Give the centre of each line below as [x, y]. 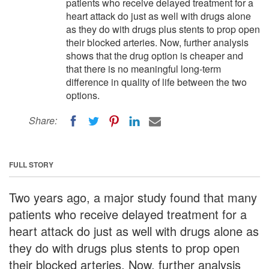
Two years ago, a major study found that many [133, 197]
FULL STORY [31, 164]
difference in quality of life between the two [156, 82]
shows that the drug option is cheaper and [155, 56]
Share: [43, 120]
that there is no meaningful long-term [144, 69]
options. [83, 95]
